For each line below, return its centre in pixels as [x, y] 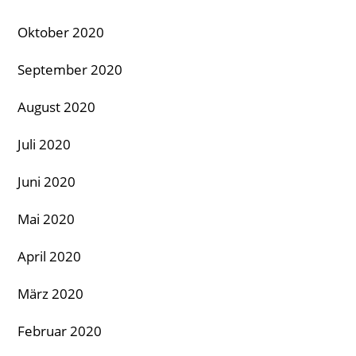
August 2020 [56, 106]
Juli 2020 [44, 144]
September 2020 [70, 69]
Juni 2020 [46, 181]
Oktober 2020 [61, 32]
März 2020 [50, 293]
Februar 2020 [60, 331]
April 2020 [49, 256]
